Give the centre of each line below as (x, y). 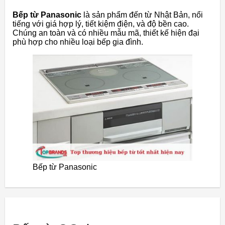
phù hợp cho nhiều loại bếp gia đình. (78, 42)
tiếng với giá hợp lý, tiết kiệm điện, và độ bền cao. (101, 24)
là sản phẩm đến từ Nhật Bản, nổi (142, 15)
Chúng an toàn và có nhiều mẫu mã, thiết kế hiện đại (106, 33)
